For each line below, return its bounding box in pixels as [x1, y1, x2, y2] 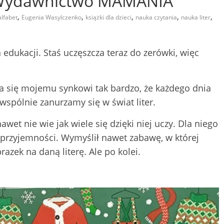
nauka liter [181, 12, 210, 21]
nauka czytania [135, 12, 177, 21]
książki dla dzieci [85, 12, 131, 21]
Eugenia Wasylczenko [21, 12, 81, 21]
